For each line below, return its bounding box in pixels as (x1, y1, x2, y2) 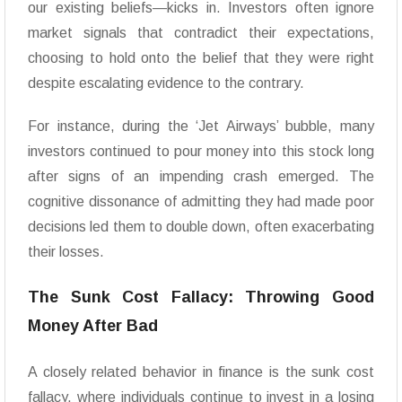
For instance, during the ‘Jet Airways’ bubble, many (28, 118, 374, 135)
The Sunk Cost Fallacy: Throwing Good (28, 288, 374, 307)
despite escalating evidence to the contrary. (28, 75, 304, 92)
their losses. (28, 244, 104, 260)
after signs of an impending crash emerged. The (28, 169, 374, 185)
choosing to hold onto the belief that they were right (28, 50, 374, 66)
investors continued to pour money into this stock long (28, 144, 374, 160)
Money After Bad (28, 317, 158, 336)
